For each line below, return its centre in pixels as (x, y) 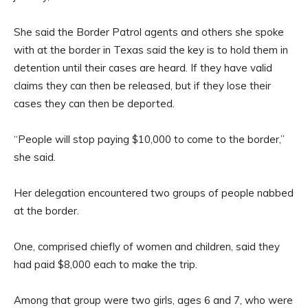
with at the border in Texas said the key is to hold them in (151, 50)
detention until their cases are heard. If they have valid (143, 68)
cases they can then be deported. (94, 104)
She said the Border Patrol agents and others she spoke (149, 32)
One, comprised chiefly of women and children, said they (147, 247)
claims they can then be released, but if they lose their (142, 86)
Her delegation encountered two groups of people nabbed (154, 193)
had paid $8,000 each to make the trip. (106, 265)
